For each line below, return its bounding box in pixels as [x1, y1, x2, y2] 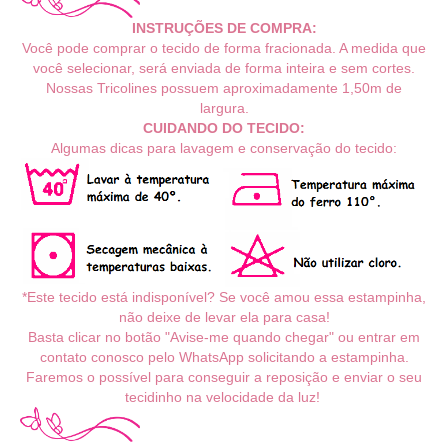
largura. [199, 100, 249, 117]
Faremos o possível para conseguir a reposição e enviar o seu [26, 368, 422, 385]
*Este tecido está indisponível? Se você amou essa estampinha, [22, 288, 426, 305]
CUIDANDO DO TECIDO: [143, 120, 305, 137]
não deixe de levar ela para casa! [118, 308, 330, 325]
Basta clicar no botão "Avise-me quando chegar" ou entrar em [28, 328, 420, 345]
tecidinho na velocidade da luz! [124, 388, 324, 405]
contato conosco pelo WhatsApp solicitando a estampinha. [39, 348, 409, 365]
